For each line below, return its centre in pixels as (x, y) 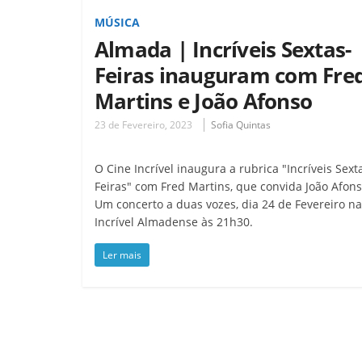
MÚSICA (117, 22)
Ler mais (122, 255)
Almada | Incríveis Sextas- (223, 49)
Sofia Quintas (241, 124)
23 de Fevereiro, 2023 (143, 124)
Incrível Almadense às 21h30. (174, 221)
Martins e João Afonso (204, 101)
